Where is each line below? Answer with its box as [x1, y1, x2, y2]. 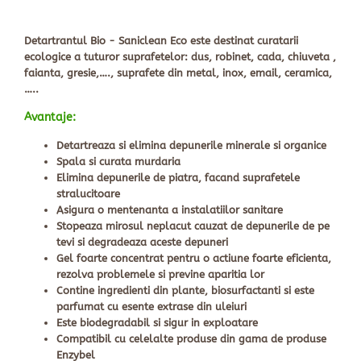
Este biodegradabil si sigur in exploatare [56, 317, 258, 330]
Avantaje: [24, 110, 76, 125]
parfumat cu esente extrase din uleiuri [56, 301, 247, 313]
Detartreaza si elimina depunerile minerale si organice [56, 139, 326, 152]
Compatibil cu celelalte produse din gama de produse [56, 333, 326, 346]
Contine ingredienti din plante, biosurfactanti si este [56, 284, 314, 297]
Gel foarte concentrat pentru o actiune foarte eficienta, [56, 252, 331, 265]
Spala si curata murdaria [56, 156, 180, 168]
